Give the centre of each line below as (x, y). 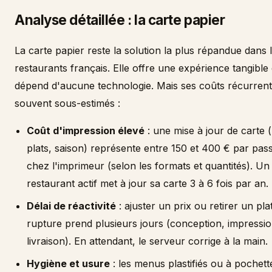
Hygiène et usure (68, 263)
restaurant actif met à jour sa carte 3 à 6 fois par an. (148, 183)
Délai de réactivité (71, 206)
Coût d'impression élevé (86, 131)
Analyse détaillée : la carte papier (120, 20)
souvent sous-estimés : (67, 103)
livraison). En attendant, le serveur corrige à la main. (147, 241)
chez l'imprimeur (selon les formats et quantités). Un (148, 166)
